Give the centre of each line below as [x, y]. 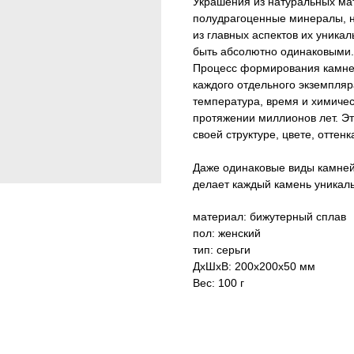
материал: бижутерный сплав [269, 216]
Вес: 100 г [218, 282]
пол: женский [227, 233]
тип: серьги [222, 249]
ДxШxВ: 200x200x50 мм [254, 266]
